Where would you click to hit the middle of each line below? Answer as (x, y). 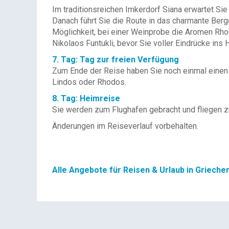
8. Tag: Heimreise (86, 98)
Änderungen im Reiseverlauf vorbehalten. (125, 126)
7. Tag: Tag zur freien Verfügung (116, 60)
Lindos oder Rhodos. (89, 82)
